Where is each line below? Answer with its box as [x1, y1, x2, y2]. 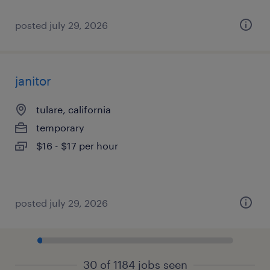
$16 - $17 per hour [36, 140, 118, 151]
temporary [36, 122, 84, 133]
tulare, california [36, 104, 111, 115]
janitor [15, 74, 51, 88]
